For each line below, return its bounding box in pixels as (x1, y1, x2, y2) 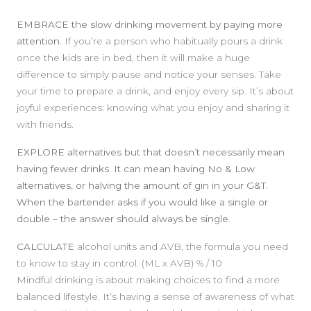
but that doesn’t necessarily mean (121, 146, 285, 158)
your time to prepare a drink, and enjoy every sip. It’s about (17, 85, 294, 96)
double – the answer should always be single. (17, 212, 230, 224)
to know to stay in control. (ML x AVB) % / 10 (17, 257, 222, 269)
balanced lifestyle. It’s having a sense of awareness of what (17, 290, 294, 302)
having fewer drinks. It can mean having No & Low (17, 162, 255, 174)
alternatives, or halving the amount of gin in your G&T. (17, 179, 268, 191)
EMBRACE (17, 18, 69, 30)
